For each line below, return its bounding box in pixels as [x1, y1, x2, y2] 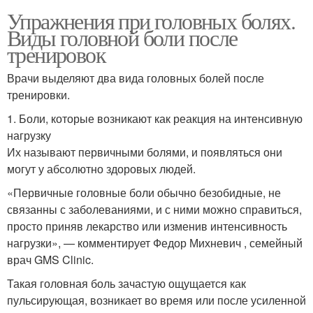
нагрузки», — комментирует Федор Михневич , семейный [7, 234, 303, 251]
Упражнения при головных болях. [7, 5, 295, 36]
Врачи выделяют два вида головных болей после [7, 69, 264, 86]
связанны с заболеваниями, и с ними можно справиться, [7, 201, 302, 217]
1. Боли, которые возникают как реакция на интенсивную [7, 110, 303, 126]
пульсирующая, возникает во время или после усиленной [7, 291, 306, 308]
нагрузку [7, 126, 51, 143]
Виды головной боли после [7, 22, 238, 52]
